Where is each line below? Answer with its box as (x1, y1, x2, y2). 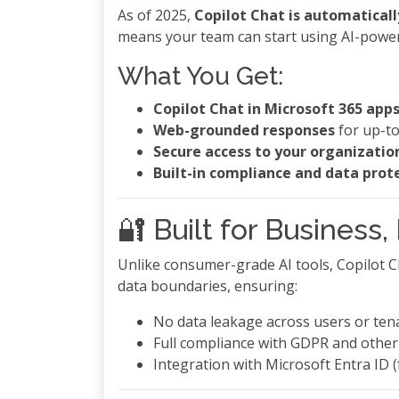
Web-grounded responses (153, 120, 335, 140)
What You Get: (118, 61, 283, 91)
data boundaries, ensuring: (118, 276, 297, 296)
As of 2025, (118, 5, 194, 25)
